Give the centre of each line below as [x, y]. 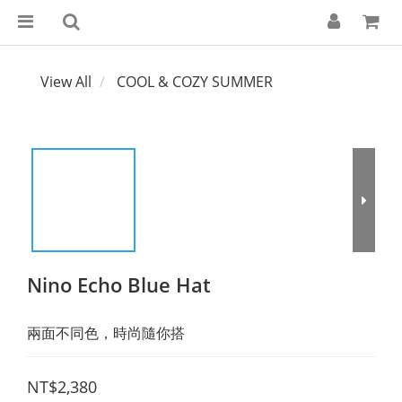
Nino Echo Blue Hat [119, 284]
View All [66, 82]
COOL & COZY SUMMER [195, 82]
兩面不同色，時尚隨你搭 [106, 333]
